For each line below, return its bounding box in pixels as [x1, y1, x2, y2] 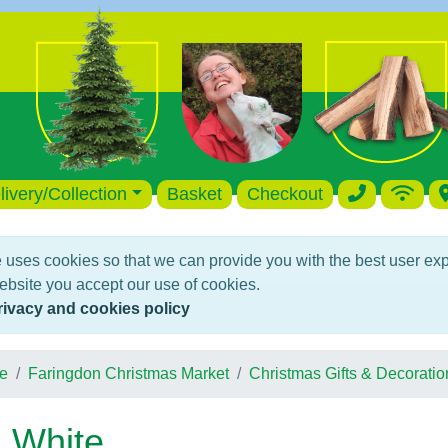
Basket [167, 184, 223, 204]
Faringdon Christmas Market [27, 365, 229, 382]
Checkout [247, 184, 324, 204]
